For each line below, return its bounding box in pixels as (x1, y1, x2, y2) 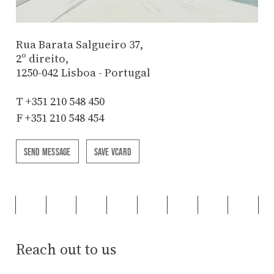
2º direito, (15, 50, 68, 66)
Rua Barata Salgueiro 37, (15, 36, 143, 52)
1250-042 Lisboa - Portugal (15, 64, 150, 80)
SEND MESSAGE (23, 146, 71, 158)
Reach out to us (15, 239, 116, 260)
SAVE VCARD (94, 146, 132, 158)
